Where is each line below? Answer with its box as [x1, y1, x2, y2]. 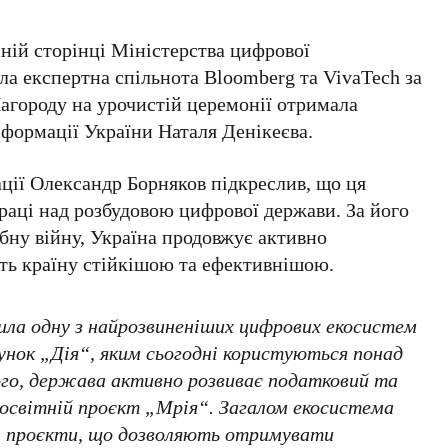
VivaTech [323, 62, 401, 90]
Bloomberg [204, 62, 296, 90]
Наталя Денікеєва [158, 116, 309, 144]
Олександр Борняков [30, 168, 207, 196]
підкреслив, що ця [206, 168, 367, 196]
